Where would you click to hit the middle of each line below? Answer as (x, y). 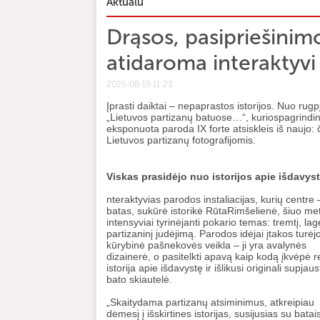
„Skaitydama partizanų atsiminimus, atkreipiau (210, 302)
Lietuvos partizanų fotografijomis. (181, 140)
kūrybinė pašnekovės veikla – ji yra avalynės (206, 245)
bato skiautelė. (141, 279)
